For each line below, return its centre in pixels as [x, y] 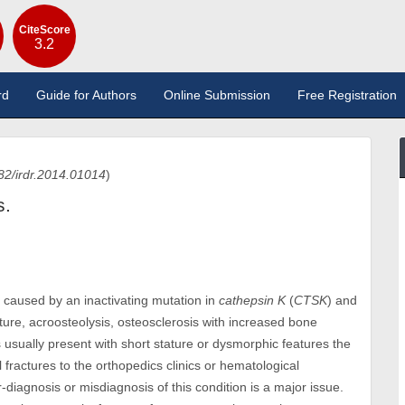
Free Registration [348, 95]
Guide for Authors [87, 95]
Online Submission [217, 95]
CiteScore [44, 30]
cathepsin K [253, 300]
